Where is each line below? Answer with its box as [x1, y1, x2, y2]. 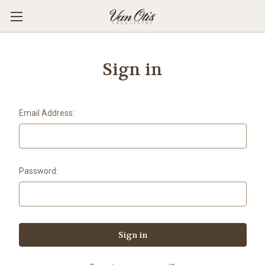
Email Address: [18, 108, 75, 118]
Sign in [102, 59, 163, 80]
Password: [18, 166, 58, 176]
